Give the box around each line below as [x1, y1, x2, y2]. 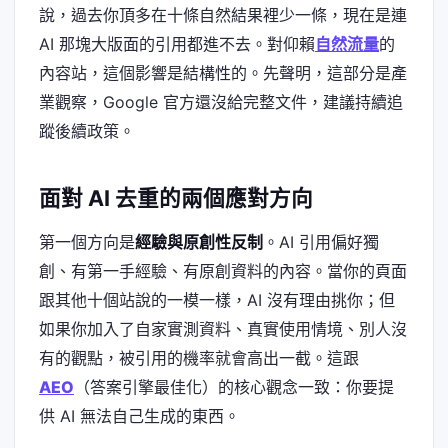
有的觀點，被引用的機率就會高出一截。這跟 [39, 348, 359, 369]
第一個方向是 [39, 232, 135, 253]
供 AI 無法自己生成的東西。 [39, 406, 240, 427]
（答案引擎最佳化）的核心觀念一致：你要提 [74, 377, 394, 398]
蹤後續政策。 [39, 121, 135, 142]
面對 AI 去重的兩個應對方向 [39, 185, 313, 212]
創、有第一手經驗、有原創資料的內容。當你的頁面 [39, 261, 407, 282]
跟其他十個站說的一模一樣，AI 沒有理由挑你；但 [39, 290, 395, 311]
